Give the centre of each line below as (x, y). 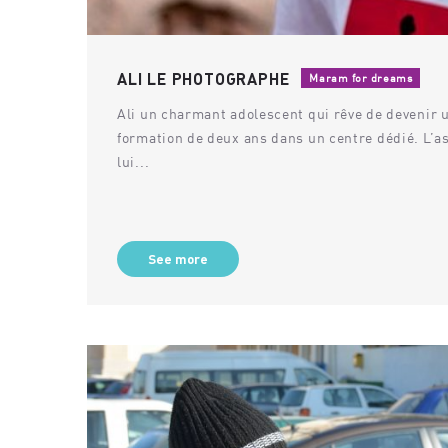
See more (178, 258)
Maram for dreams (361, 78)
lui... (133, 161)
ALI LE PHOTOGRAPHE (203, 78)
